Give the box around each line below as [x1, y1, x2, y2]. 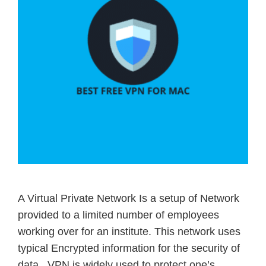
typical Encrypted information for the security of [18, 242, 240, 255]
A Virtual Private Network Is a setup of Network [18, 192, 239, 205]
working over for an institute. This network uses [18, 226, 240, 238]
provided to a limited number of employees [18, 209, 219, 221]
